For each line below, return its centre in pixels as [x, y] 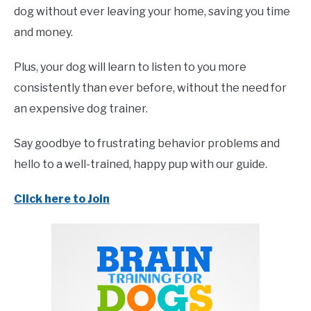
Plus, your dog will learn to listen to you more [130, 67]
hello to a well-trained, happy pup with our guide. [141, 164]
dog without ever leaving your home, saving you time [152, 11]
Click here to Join [62, 199]
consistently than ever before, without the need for [150, 88]
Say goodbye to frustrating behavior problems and [147, 143]
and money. [43, 32]
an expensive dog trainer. [81, 109]
